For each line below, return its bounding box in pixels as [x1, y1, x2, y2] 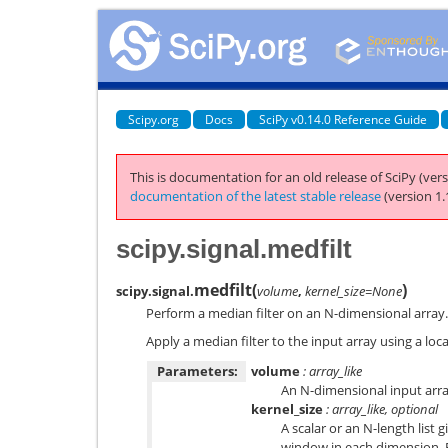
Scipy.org [128, 110, 179, 128]
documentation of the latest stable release [130, 187, 381, 205]
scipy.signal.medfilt [116, 233, 352, 264]
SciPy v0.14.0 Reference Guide [259, 110, 427, 128]
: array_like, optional [323, 399, 438, 418]
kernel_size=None [305, 281, 402, 300]
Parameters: [157, 361, 238, 380]
